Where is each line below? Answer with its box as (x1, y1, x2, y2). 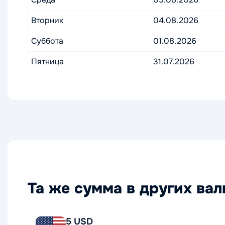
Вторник (31, 15, 63, 26)
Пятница (31, 56, 64, 67)
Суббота (31, 36, 63, 46)
